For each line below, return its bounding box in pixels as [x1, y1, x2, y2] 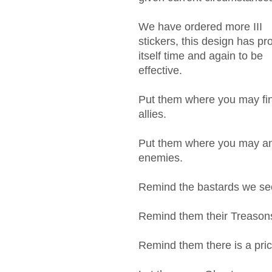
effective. [138, 64, 182, 76]
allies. [138, 107, 166, 120]
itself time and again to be [138, 49, 263, 62]
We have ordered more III [138, 20, 262, 33]
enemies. [138, 151, 183, 164]
